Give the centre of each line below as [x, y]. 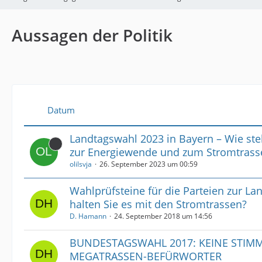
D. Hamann [88, 216]
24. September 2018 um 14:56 [163, 216]
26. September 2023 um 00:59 [149, 164]
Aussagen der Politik [92, 35]
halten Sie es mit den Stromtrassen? [158, 204]
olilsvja [81, 164]
